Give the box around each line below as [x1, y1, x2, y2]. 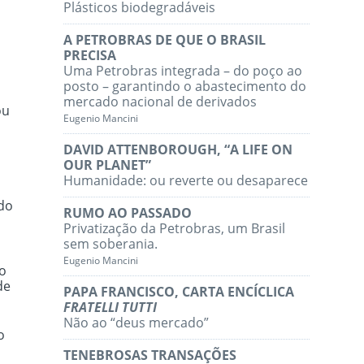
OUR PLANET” [63, 156, 152, 175]
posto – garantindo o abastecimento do [63, 77, 307, 96]
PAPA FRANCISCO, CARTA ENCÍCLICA [63, 283, 295, 301]
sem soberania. [63, 235, 158, 253]
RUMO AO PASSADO [63, 204, 193, 223]
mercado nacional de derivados [63, 93, 258, 111]
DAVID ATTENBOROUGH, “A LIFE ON [63, 141, 293, 159]
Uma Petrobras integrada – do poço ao [63, 62, 303, 80]
